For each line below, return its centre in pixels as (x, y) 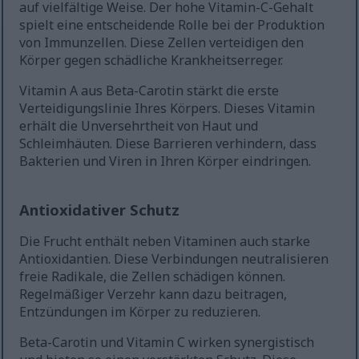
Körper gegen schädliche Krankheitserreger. (151, 61)
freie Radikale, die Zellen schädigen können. (153, 277)
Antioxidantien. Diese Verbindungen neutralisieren (174, 259)
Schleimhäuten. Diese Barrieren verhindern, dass (168, 144)
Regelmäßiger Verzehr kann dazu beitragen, (153, 294)
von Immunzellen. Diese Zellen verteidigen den (162, 43)
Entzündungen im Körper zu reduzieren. (140, 312)
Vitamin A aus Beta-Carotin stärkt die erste (149, 91)
